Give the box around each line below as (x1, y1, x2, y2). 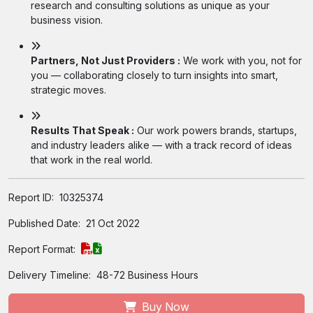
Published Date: (8, 217, 83, 229)
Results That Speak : (31, 124, 134, 136)
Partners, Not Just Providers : (31, 54, 180, 66)
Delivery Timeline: (8, 268, 94, 281)
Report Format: (8, 242, 78, 255)
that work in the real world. (31, 153, 152, 166)
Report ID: (8, 191, 57, 203)
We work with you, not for (180, 54, 302, 66)
